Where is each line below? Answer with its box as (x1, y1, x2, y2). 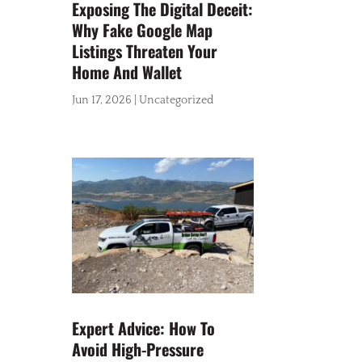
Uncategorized (139, 93, 214, 107)
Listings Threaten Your (72, 38, 218, 63)
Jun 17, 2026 (72, 93, 133, 107)
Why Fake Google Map (72, 17, 213, 42)
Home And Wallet (72, 59, 183, 84)
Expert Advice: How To (72, 316, 216, 341)
